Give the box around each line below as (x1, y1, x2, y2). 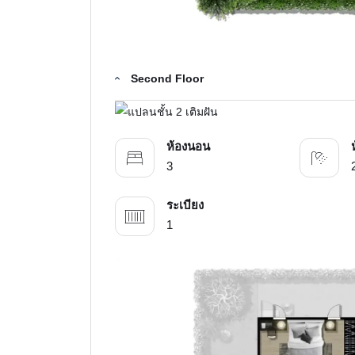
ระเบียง (166, 198, 204, 212)
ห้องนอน (166, 139, 210, 154)
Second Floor (131, 71, 204, 85)
